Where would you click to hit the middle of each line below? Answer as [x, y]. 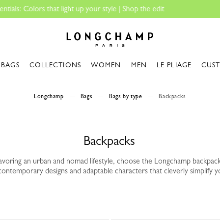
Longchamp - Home [92, 27]
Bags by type [126, 96]
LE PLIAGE [174, 65]
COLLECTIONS [55, 65]
